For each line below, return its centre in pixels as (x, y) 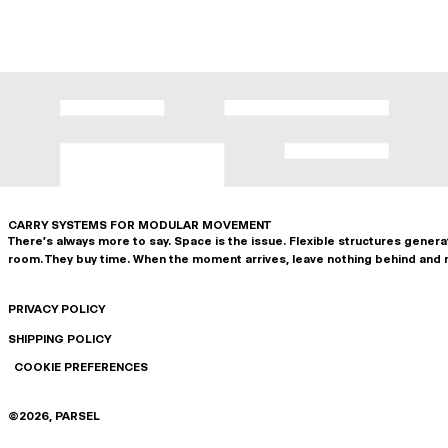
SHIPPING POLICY (59, 339)
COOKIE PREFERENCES (81, 367)
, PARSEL (74, 416)
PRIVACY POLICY (56, 309)
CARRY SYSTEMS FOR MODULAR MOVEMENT (139, 225)
